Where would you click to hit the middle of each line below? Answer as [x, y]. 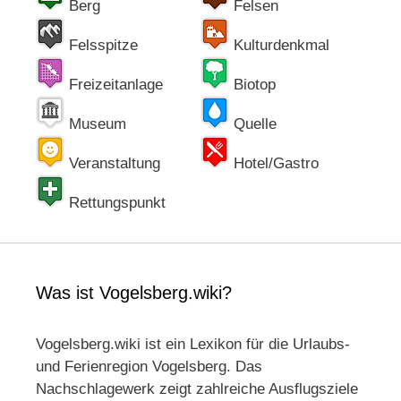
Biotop [252, 85]
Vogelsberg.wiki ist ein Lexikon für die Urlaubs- [193, 345]
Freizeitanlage [114, 85]
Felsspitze [101, 46]
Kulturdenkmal [279, 46]
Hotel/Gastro [274, 164]
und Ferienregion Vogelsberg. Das [149, 367]
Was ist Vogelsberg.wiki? [134, 293]
